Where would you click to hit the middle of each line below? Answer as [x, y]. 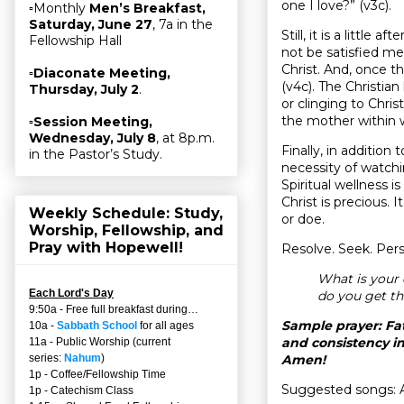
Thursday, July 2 [84, 90]
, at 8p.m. [185, 138]
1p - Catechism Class [81, 390]
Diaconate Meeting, [102, 73]
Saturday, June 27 [91, 25]
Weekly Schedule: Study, [126, 213]
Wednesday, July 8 [92, 138]
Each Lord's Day [71, 293]
